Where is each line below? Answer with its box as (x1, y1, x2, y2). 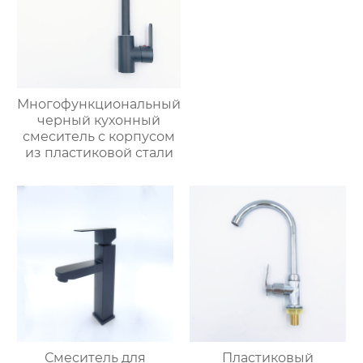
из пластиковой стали (24, 144, 173, 160)
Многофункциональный (17, 96, 181, 112)
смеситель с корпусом (23, 128, 176, 144)
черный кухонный (37, 112, 161, 128)
